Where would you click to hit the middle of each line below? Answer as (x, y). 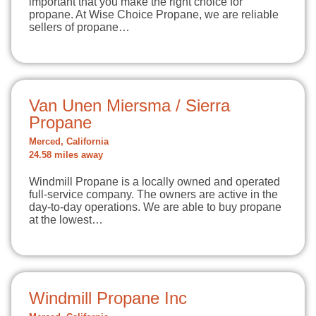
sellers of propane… (79, 27)
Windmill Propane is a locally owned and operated (154, 182)
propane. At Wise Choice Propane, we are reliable (154, 14)
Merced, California (69, 142)
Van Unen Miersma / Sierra (129, 105)
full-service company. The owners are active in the (153, 194)
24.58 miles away (66, 155)
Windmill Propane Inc (108, 298)
